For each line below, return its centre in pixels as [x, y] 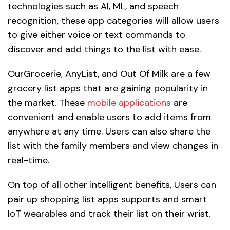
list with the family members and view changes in [113, 146]
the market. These [47, 103]
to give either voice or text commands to [97, 35]
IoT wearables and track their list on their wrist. [109, 214]
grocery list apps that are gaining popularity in [108, 89]
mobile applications [129, 103]
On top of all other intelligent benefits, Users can [112, 185]
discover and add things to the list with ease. [104, 50]
